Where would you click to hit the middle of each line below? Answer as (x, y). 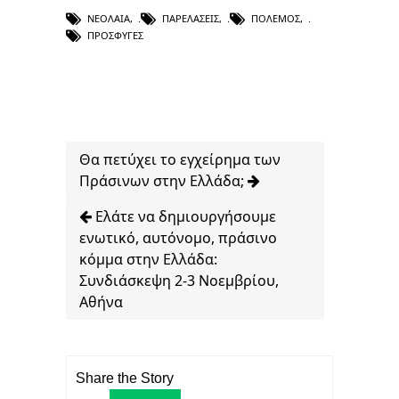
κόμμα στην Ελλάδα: (148, 260)
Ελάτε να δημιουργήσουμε (184, 217)
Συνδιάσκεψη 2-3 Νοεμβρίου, (179, 281)
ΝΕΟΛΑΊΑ (109, 18)
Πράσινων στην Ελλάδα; (163, 181)
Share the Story (125, 379)
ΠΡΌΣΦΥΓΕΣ (115, 36)
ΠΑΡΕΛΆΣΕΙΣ (191, 18)
